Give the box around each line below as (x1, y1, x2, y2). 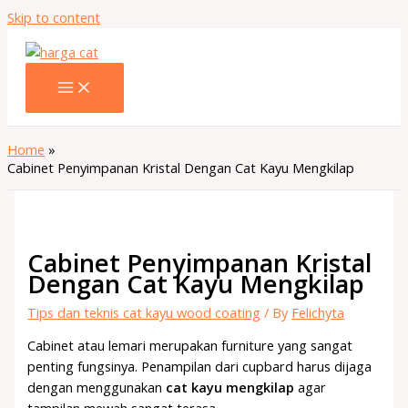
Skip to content (7, 8, 100, 26)
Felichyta (291, 302, 345, 321)
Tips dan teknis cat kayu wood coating (27, 302, 261, 321)
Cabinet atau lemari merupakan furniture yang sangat (27, 336, 353, 355)
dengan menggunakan (27, 378, 167, 397)
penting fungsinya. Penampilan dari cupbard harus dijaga (27, 357, 372, 376)
